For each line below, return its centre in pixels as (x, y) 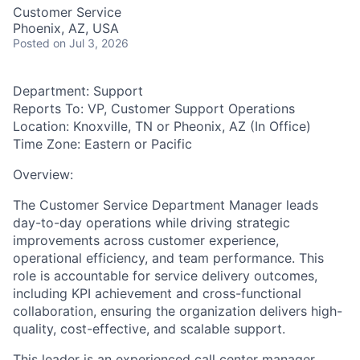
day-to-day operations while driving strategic (151, 223)
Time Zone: (49, 144)
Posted (31, 43)
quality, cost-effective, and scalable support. (149, 329)
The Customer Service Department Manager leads (166, 205)
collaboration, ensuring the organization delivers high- (178, 311)
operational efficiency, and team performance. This (168, 258)
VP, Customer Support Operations (189, 109)
